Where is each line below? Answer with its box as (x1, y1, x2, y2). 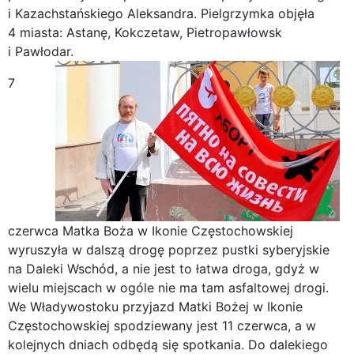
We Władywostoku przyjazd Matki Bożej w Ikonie (8, 298, 303, 314)
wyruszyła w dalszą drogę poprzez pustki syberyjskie (8, 241, 330, 258)
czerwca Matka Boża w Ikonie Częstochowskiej (8, 222, 293, 239)
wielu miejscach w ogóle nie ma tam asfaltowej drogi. (8, 279, 329, 296)
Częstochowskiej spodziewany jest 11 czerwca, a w (8, 317, 316, 333)
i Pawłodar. (8, 43, 73, 59)
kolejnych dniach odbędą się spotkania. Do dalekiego (8, 336, 328, 352)
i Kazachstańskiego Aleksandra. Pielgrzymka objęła (8, 5, 314, 21)
